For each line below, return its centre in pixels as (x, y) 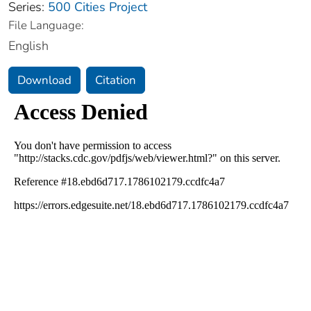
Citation (116, 80)
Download (44, 80)
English (28, 45)
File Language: (46, 25)
